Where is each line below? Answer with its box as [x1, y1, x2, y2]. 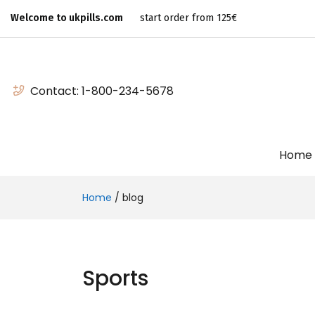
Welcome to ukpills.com [11, 12, 123, 24]
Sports [82, 263, 148, 293]
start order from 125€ [140, 12, 237, 24]
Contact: [30, 83, 82, 100]
